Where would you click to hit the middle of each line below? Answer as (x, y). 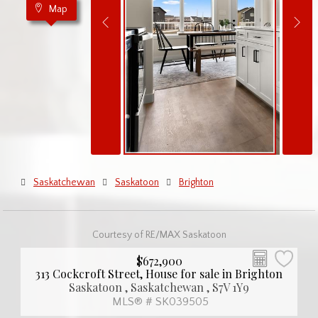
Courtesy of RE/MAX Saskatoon (159, 235)
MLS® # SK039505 (159, 301)
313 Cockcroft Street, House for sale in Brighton (159, 273)
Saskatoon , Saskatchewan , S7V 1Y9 (159, 287)
